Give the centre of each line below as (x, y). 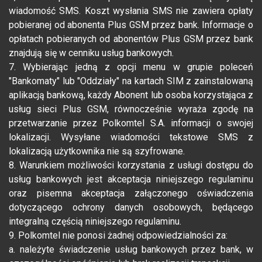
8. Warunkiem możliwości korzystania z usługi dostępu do (131, 166)
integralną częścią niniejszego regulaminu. (95, 222)
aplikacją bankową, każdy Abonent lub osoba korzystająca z (131, 95)
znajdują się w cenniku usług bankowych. (91, 53)
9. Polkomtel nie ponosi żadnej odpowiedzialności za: (118, 236)
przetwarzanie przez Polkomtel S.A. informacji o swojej (131, 123)
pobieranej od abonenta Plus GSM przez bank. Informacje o (131, 25)
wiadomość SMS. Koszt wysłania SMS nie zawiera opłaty (131, 11)
